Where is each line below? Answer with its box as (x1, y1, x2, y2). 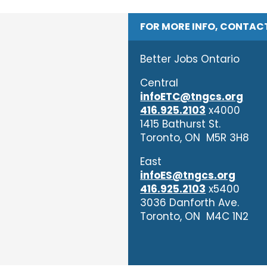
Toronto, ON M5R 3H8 (140, 131, 250, 145)
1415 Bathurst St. (140, 117, 221, 131)
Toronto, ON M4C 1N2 (140, 209, 249, 223)
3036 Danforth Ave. (140, 195, 240, 210)
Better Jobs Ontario (140, 52, 240, 66)
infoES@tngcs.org (140, 168, 236, 182)
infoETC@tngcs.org (140, 89, 244, 104)
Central (140, 76, 179, 90)
